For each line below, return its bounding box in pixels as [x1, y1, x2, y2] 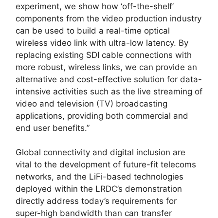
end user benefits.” [16, 123, 90, 133]
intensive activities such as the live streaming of [16, 86, 202, 96]
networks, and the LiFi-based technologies [16, 172, 183, 182]
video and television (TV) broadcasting [16, 98, 167, 109]
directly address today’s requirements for [16, 196, 177, 206]
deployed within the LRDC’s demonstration [16, 184, 182, 194]
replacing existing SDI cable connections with [16, 50, 192, 60]
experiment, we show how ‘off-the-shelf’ [16, 1, 174, 11]
